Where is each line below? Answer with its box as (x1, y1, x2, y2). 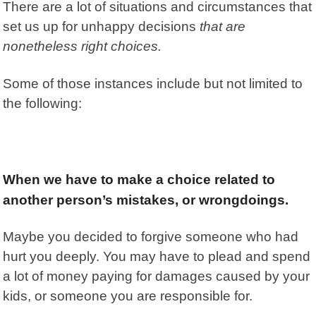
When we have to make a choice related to (3, 171, 276, 187)
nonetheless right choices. (3, 38, 162, 54)
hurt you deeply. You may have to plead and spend (3, 248, 311, 264)
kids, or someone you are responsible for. (3, 288, 267, 303)
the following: (3, 95, 86, 111)
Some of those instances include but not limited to (3, 75, 303, 91)
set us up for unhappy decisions (3, 18, 200, 34)
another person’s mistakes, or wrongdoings (3, 192, 286, 207)
